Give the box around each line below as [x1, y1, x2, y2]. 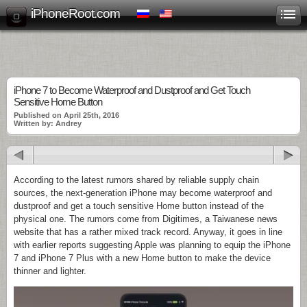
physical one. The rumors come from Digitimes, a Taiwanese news [14, 214, 278, 224]
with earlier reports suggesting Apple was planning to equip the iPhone [14, 240, 291, 250]
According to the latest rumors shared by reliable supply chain [14, 175, 259, 185]
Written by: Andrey [14, 119, 82, 127]
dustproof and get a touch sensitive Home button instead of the [14, 201, 264, 211]
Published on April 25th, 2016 [14, 111, 119, 119]
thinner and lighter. [14, 266, 86, 276]
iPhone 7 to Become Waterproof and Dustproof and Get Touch [14, 84, 250, 96]
